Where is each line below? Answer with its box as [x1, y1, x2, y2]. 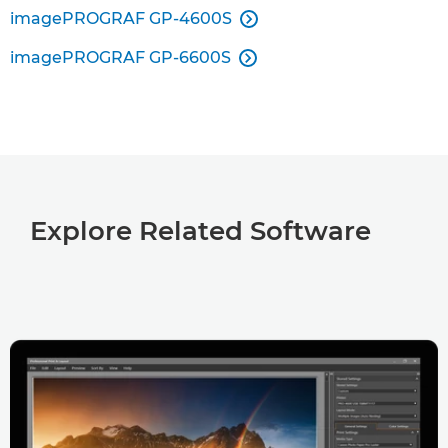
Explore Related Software [30, 215, 371, 247]
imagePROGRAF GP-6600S [10, 48, 231, 67]
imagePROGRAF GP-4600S [10, 9, 232, 28]
